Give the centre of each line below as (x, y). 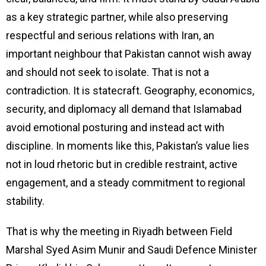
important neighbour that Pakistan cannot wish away (129, 53)
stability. (25, 201)
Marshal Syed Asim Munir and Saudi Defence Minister (132, 249)
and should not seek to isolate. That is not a (107, 72)
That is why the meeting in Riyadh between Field (119, 231)
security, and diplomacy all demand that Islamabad (124, 109)
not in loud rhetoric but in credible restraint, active (122, 164)
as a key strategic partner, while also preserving (117, 17)
